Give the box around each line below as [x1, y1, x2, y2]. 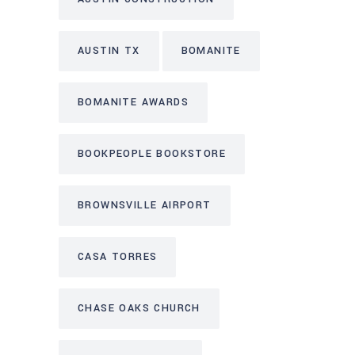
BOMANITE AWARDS [78, 94, 189, 109]
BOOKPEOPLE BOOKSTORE [78, 146, 226, 161]
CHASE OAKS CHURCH [78, 300, 200, 315]
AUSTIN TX [78, 43, 140, 58]
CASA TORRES [78, 249, 158, 264]
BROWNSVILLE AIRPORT [78, 197, 212, 212]
